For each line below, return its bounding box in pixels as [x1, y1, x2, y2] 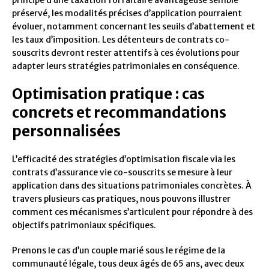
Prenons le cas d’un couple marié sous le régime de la [12, 245, 225, 256]
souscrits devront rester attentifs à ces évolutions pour [12, 47, 240, 59]
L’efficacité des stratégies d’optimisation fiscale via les [12, 154, 235, 165]
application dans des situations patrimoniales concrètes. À [12, 180, 252, 192]
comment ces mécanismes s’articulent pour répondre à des [12, 207, 253, 218]
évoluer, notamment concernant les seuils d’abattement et [12, 21, 255, 32]
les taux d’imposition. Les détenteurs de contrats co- [12, 34, 229, 46]
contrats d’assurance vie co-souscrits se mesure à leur [12, 167, 232, 178]
